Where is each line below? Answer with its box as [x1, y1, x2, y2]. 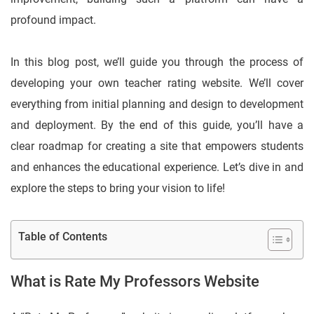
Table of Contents [18, 230, 107, 244]
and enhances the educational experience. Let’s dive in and [11, 161, 303, 175]
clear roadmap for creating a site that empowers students [11, 139, 303, 153]
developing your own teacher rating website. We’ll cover [11, 76, 303, 90]
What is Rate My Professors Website [11, 273, 259, 291]
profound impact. [11, 13, 96, 27]
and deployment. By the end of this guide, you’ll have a [11, 118, 303, 132]
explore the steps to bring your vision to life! [11, 182, 225, 196]
